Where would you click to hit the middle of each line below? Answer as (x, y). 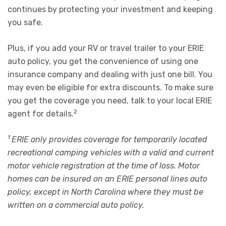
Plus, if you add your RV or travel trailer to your (98, 48)
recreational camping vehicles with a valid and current (111, 152)
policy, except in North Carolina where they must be (105, 192)
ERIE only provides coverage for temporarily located (109, 139)
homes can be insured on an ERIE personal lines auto (107, 179)
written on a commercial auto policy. (76, 205)
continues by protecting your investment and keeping (110, 9)
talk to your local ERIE (171, 100)
